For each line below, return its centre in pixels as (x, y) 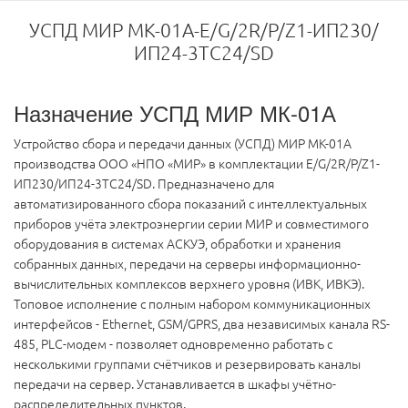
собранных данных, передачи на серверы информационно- (187, 265)
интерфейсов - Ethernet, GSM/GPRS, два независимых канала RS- (202, 325)
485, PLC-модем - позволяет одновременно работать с (173, 345)
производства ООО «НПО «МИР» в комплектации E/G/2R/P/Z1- (197, 164)
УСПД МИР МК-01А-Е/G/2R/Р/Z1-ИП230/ (204, 31)
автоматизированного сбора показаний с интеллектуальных (190, 204)
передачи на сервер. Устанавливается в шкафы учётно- (175, 385)
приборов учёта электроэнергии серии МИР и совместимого (191, 224)
